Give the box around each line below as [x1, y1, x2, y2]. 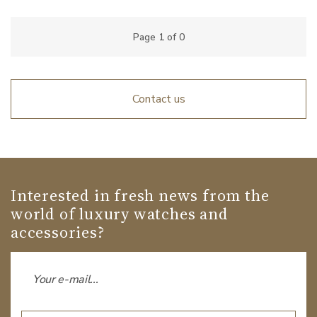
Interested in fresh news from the [11, 185, 270, 206]
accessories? [11, 221, 105, 243]
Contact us [132, 91, 185, 107]
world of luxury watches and [11, 203, 229, 224]
